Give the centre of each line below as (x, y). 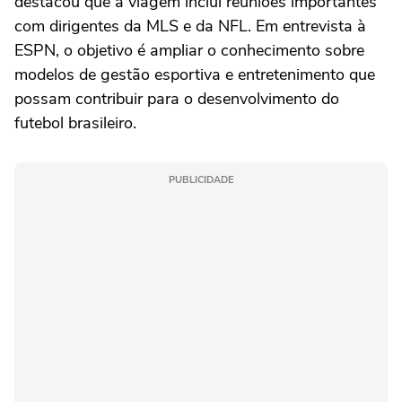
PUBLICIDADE (201, 179)
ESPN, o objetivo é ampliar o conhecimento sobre (189, 50)
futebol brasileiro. (75, 122)
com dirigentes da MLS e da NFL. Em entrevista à (190, 26)
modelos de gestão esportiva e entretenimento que (195, 74)
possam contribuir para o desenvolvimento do (177, 98)
